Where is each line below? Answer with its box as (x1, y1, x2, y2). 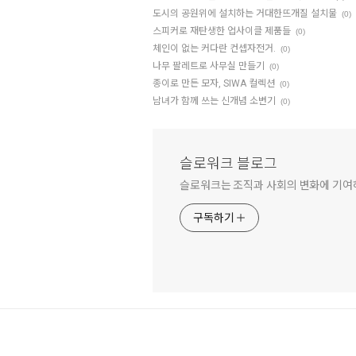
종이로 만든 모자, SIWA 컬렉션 (153, 78, 275, 90)
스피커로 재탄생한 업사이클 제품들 (153, 25, 291, 37)
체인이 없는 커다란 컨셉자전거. (153, 43, 276, 55)
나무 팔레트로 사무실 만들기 (153, 60, 265, 72)
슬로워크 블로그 (180, 155, 277, 172)
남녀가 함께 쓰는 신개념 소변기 (153, 95, 276, 107)
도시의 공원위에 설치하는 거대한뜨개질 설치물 (153, 8, 337, 20)
